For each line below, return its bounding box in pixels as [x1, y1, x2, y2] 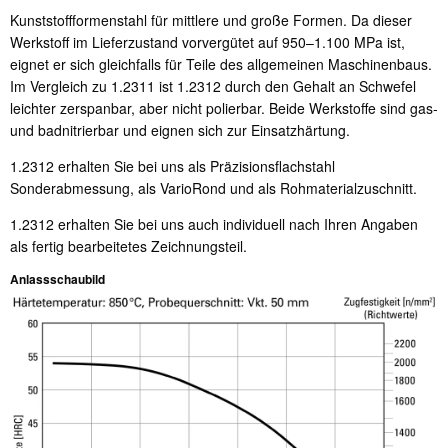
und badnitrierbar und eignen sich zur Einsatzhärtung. [10, 119, 350, 140]
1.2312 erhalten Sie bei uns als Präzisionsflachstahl [10, 155, 335, 176]
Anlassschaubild [10, 269, 105, 288]
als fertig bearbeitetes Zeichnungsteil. [10, 235, 247, 256]
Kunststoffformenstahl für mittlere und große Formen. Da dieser [10, 9, 412, 30]
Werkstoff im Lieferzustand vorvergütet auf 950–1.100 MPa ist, [10, 31, 405, 52]
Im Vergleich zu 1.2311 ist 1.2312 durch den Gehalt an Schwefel [10, 75, 416, 96]
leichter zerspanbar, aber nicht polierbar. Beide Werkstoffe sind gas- [10, 97, 438, 118]
